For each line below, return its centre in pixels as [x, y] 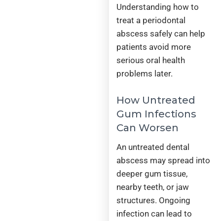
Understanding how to [158, 7]
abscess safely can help [161, 34]
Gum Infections [157, 114]
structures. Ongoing [154, 200]
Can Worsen [148, 128]
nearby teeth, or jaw [153, 187]
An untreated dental [153, 147]
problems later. [145, 74]
